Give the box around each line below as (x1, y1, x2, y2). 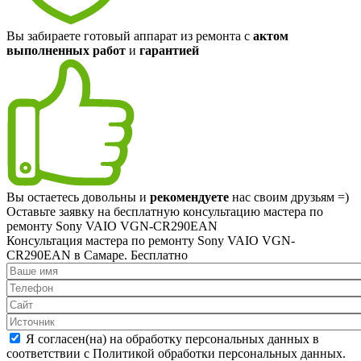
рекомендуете (150, 189, 229, 204)
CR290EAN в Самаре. (6, 247, 131, 262)
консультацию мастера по (180, 204, 323, 218)
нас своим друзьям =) (229, 189, 349, 204)
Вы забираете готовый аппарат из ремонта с (6, 28, 253, 43)
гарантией (139, 43, 199, 57)
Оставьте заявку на (6, 204, 114, 218)
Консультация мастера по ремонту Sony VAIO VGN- (6, 233, 295, 247)
